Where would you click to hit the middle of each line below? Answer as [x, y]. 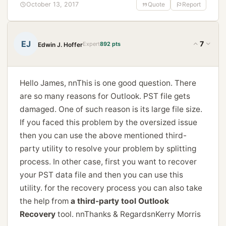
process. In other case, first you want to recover [108, 162]
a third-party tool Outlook [120, 201]
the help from [45, 201]
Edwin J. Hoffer [60, 44]
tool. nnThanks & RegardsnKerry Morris [128, 214]
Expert [91, 44]
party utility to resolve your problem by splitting [108, 149]
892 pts [110, 44]
